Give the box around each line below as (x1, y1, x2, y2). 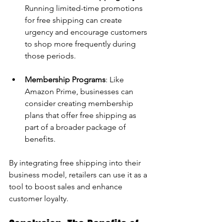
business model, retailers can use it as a (9, 169, 149, 179)
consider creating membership (25, 98, 135, 108)
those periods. (25, 51, 76, 60)
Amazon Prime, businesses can (25, 86, 135, 96)
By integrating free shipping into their (9, 158, 143, 167)
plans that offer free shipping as (25, 110, 138, 120)
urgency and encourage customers (25, 27, 149, 37)
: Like (106, 74, 126, 84)
